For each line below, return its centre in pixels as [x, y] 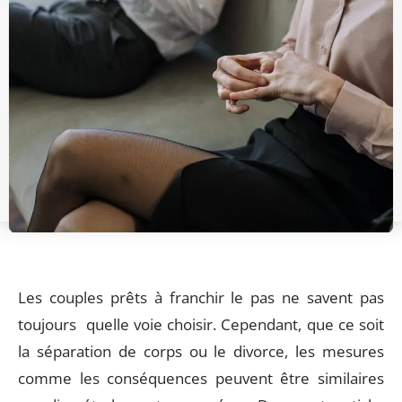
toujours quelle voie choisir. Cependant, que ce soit [201, 324]
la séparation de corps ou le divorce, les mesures [201, 351]
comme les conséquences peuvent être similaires [201, 378]
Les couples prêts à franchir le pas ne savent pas [201, 297]
